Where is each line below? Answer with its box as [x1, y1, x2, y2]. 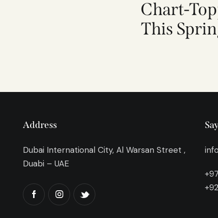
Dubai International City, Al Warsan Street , [23, 144, 186, 155]
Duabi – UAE [23, 158, 70, 169]
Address [23, 119, 57, 130]
